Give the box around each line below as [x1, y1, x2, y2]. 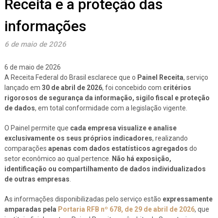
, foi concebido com [102, 83, 163, 91]
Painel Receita [137, 73, 183, 81]
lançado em [4, 83, 42, 91]
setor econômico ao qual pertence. [4, 154, 112, 163]
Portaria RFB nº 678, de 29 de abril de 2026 [57, 205, 195, 213]
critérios [163, 83, 191, 91]
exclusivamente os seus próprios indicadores [4, 134, 152, 142]
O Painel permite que [4, 124, 70, 132]
